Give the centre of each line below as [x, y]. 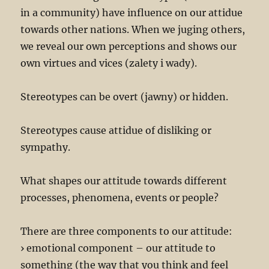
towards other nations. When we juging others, [133, 30]
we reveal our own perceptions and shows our [129, 47]
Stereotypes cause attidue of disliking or [116, 131]
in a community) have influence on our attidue [132, 13]
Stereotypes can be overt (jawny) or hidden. [125, 97]
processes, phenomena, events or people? [120, 198]
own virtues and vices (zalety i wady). [109, 63]
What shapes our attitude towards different [124, 181]
